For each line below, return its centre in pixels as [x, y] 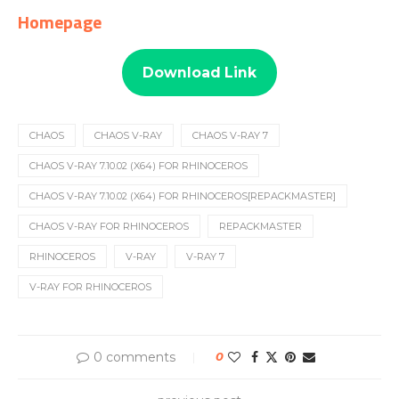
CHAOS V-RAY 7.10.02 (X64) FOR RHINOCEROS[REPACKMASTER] [183, 196]
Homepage [60, 22]
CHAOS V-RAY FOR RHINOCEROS [109, 227]
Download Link [199, 72]
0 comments [134, 358]
